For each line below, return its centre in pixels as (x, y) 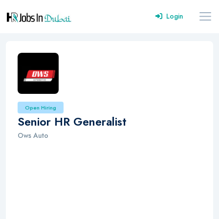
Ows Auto (33, 135)
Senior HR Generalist (72, 122)
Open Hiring (41, 108)
